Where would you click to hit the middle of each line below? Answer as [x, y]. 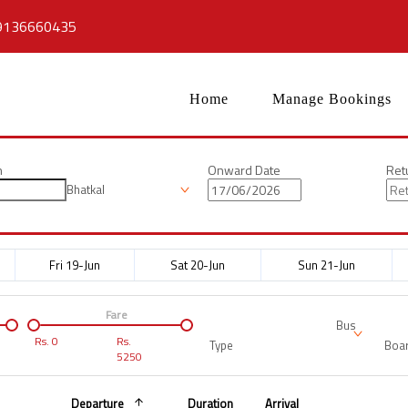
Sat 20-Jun [198, 265]
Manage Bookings [332, 99]
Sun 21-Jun [326, 265]
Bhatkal [85, 189]
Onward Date [244, 170]
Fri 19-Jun [75, 265]
